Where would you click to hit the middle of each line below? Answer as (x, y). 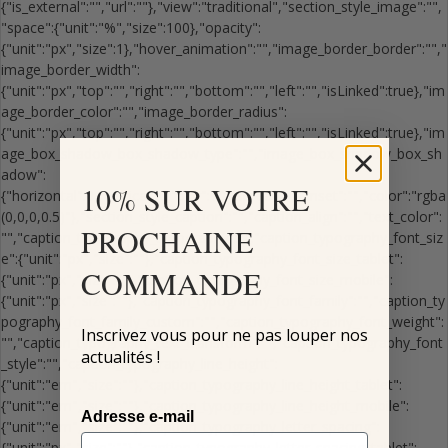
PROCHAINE (166, 241)
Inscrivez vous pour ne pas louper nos (224, 335)
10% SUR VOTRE (194, 199)
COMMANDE (170, 283)
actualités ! (120, 357)
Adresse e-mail (137, 416)
